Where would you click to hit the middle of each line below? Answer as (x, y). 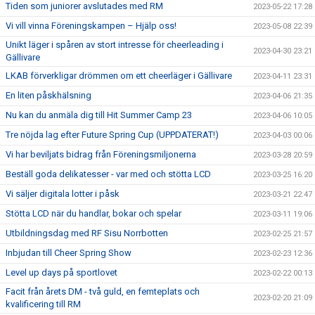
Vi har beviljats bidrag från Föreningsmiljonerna (101, 154)
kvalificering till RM (43, 304)
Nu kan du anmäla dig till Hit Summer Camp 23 (99, 115)
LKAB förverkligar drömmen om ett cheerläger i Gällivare (119, 76)
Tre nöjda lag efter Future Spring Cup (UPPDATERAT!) (112, 135)
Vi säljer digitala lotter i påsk (63, 194)
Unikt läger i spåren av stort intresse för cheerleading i (115, 45)
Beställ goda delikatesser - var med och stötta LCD (108, 174)
